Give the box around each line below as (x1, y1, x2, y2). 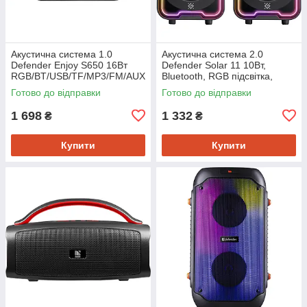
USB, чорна (162, 81, 213, 93)
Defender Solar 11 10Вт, (162, 59, 266, 71)
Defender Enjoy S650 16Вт (11, 59, 127, 71)
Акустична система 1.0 (11, 48, 112, 60)
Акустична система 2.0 (162, 48, 263, 60)
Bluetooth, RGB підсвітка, (162, 70, 273, 82)
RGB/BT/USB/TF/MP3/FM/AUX (11, 70, 145, 82)
